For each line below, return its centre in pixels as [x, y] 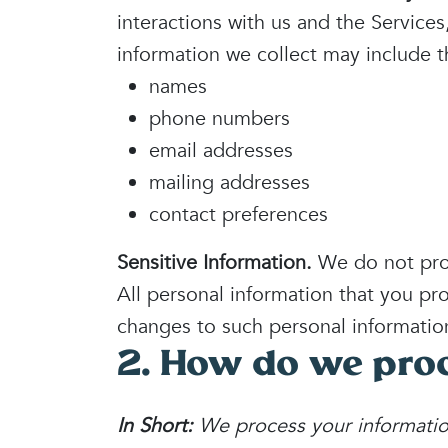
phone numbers [219, 118]
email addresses [221, 150]
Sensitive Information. [214, 262]
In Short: [158, 425]
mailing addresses [229, 182]
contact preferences [238, 214]
